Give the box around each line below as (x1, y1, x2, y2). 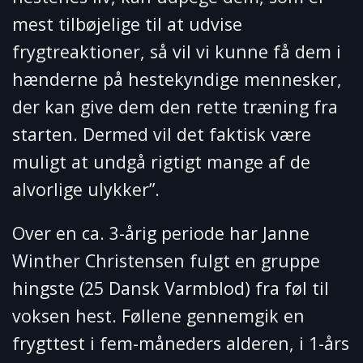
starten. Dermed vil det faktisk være (12, 122, 311, 146)
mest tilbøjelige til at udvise (12, 11, 242, 36)
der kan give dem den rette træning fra (12, 94, 338, 118)
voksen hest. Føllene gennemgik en (12, 303, 305, 327)
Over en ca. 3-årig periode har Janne (12, 220, 310, 245)
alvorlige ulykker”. (12, 177, 160, 201)
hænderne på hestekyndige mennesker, (12, 66, 342, 91)
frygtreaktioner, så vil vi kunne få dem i (12, 39, 341, 63)
